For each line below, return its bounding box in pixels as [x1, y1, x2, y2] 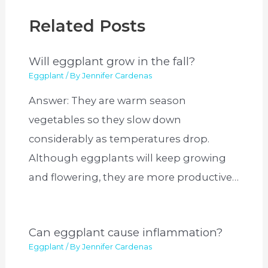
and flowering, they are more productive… [29, 171, 239, 184]
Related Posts [29, 16, 146, 36]
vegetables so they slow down [29, 114, 182, 126]
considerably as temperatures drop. [29, 133, 210, 145]
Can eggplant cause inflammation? [29, 226, 223, 240]
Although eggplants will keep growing [29, 152, 227, 165]
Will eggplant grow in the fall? [29, 54, 196, 68]
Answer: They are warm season [29, 95, 187, 107]
